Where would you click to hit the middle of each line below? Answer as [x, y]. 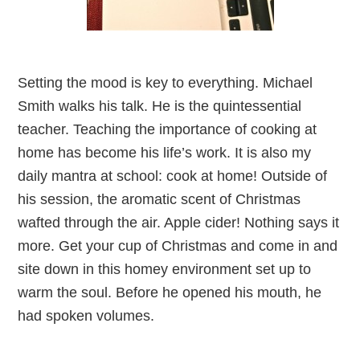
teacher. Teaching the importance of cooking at [168, 129]
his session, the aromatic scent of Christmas [160, 199]
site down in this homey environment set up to [165, 269]
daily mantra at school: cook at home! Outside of [173, 176]
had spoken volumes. [86, 316]
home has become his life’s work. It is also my [165, 153]
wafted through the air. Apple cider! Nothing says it [179, 223]
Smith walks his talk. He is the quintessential [160, 106]
